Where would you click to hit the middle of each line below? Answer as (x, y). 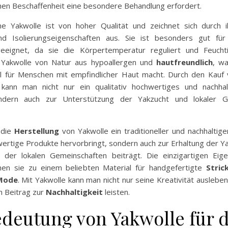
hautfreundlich (184, 62)
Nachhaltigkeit (74, 192)
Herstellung (37, 131)
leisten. (116, 192)
